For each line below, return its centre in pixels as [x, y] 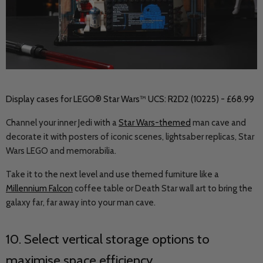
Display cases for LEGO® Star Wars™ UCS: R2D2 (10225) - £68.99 [130, 99]
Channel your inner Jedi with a [62, 123]
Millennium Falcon [39, 188]
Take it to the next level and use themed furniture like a [112, 174]
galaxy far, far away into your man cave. [82, 203]
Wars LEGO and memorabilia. [62, 151]
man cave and [218, 123]
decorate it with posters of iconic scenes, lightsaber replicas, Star [130, 137]
